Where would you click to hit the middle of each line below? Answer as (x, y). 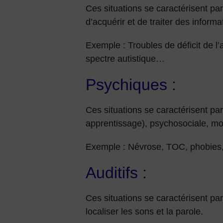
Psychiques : (131, 85)
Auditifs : (116, 173)
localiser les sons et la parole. (144, 212)
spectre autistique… (125, 59)
